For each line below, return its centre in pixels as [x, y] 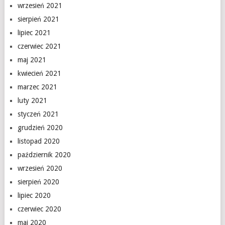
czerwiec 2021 [39, 46]
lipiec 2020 [34, 195]
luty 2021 [32, 100]
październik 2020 [44, 155]
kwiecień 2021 [39, 73]
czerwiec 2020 [39, 209]
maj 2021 [32, 60]
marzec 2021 [37, 87]
